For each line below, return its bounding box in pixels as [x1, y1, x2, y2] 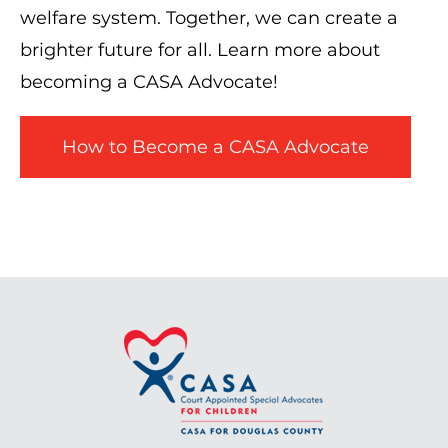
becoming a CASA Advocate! [20, 70, 278, 93]
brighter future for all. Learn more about [20, 38, 380, 61]
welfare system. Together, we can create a [20, 6, 398, 29]
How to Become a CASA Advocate [62, 135, 369, 158]
